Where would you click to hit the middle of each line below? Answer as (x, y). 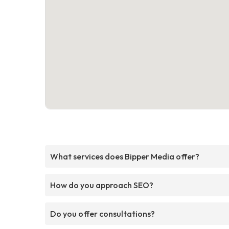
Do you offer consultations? (102, 213)
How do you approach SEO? (102, 185)
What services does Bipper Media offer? (125, 156)
